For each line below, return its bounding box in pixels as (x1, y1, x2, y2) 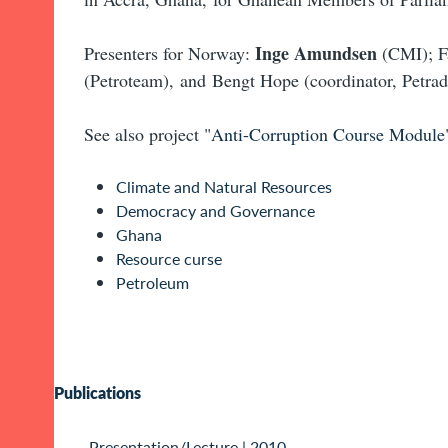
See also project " (84, 122, 211, 147)
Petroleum (116, 271, 189, 295)
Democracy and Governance (116, 199, 315, 223)
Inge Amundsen (255, 40, 377, 67)
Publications (54, 381, 141, 405)
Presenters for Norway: (84, 41, 255, 66)
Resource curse (116, 247, 222, 271)
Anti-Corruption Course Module (211, 122, 445, 147)
